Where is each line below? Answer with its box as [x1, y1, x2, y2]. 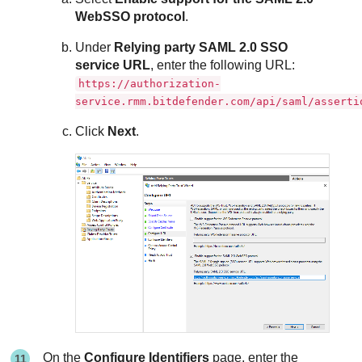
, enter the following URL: [150, 57, 296, 72]
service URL [75, 57, 151, 72]
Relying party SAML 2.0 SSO [114, 40, 288, 54]
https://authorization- [78, 77, 221, 90]
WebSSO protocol [75, 9, 186, 23]
